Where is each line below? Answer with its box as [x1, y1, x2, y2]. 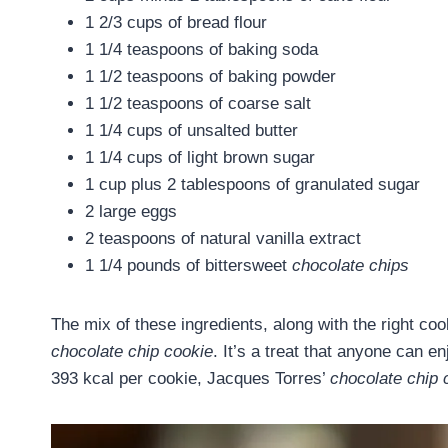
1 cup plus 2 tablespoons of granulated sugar [85, 174, 420, 194]
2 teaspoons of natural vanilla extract [85, 228, 361, 248]
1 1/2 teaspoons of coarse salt [85, 93, 311, 113]
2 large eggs [85, 201, 177, 221]
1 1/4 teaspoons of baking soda [85, 39, 318, 59]
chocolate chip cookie [51, 341, 213, 361]
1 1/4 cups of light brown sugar [85, 147, 315, 167]
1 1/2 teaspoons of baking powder [85, 66, 336, 86]
